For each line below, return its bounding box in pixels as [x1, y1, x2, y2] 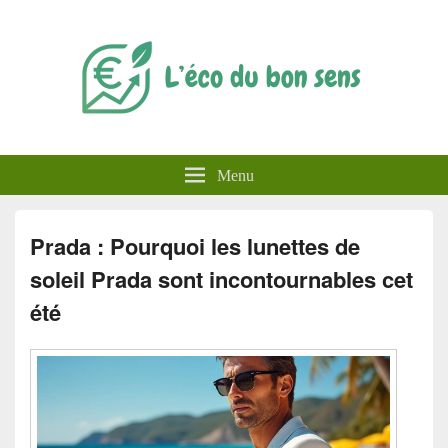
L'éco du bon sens [15, 140, 240, 177]
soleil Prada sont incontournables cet [30, 263, 413, 295]
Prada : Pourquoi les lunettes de [30, 230, 360, 262]
